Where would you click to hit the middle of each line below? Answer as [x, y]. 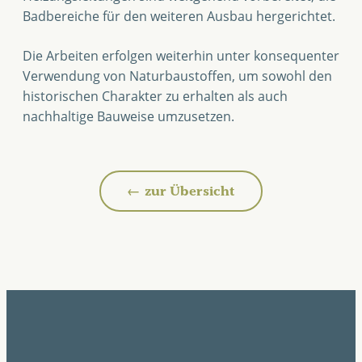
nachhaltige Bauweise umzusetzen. [128, 116]
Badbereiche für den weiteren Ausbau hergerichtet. [179, 16]
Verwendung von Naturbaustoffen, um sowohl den [177, 76]
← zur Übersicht [181, 191]
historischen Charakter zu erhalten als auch [155, 96]
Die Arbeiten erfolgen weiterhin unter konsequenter [181, 55]
